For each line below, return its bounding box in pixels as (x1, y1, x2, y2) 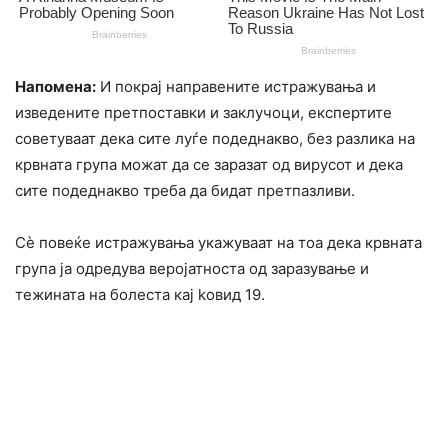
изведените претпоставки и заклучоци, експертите (15, 103, 392, 123)
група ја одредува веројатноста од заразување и (15, 259, 369, 279)
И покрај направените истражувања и (96, 77, 376, 97)
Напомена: (15, 77, 96, 97)
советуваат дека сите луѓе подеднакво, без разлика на (15, 129, 415, 149)
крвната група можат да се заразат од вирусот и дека (15, 155, 403, 175)
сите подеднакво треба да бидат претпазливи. (15, 181, 355, 201)
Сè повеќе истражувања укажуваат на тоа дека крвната (15, 233, 422, 253)
